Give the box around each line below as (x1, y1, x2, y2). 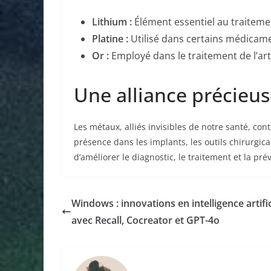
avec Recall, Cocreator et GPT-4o (71, 213, 220, 227)
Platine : (92, 31, 128, 45)
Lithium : (92, 15, 132, 28)
